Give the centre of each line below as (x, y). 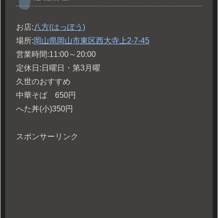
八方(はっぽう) (59, 27)
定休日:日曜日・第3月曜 (58, 68)
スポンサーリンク (47, 137)
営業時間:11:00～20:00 (56, 54)
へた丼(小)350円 (45, 109)
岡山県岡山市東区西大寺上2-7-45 (91, 41)
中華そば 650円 (46, 95)
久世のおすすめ (43, 82)
